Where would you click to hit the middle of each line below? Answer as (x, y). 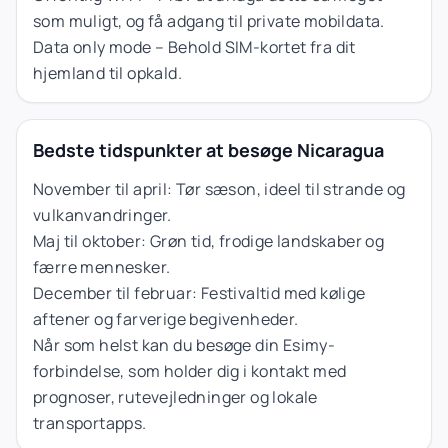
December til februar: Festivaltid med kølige (199, 292)
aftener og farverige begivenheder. (166, 318)
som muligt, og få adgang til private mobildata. (209, 20)
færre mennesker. (102, 266)
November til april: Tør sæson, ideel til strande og (219, 188)
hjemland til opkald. (107, 72)
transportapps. (90, 422)
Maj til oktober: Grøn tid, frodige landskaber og (209, 240)
